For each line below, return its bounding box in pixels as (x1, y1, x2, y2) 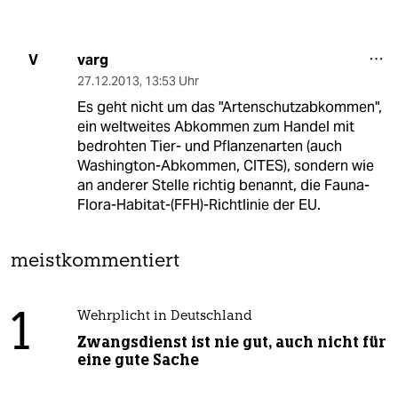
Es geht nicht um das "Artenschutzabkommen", (76, 97, 382, 116)
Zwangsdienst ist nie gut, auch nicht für (76, 331, 386, 352)
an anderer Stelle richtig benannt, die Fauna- (76, 175, 370, 195)
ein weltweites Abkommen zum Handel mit (76, 116, 354, 136)
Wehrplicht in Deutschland (76, 309, 252, 323)
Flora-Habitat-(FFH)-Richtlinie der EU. (76, 195, 321, 214)
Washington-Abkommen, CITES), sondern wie (76, 155, 374, 175)
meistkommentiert (11, 251, 179, 271)
